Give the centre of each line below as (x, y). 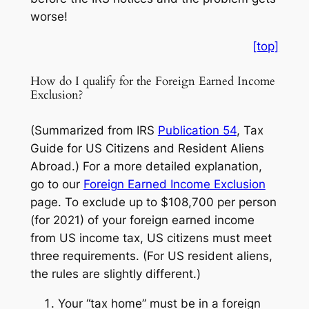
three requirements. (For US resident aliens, (151, 256)
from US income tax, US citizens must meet (151, 238)
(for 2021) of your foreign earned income (142, 220)
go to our (57, 185)
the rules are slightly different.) (115, 274)
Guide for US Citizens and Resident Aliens (147, 149)
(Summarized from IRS (94, 131)
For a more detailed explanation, (172, 167)
